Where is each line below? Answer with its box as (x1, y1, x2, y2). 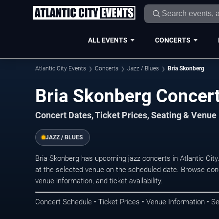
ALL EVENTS (88, 36, 128, 44)
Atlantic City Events (35, 65, 86, 72)
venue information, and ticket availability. (35, 176, 163, 186)
